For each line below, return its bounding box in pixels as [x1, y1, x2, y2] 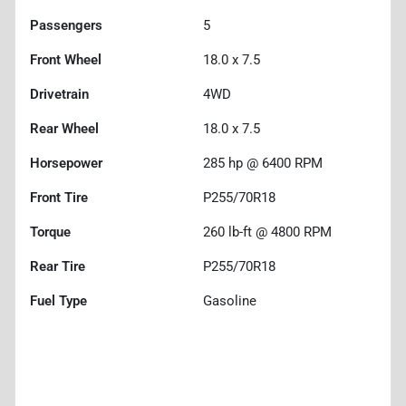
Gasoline [203, 292, 256, 309]
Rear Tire [30, 257, 85, 275]
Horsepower [30, 154, 102, 171]
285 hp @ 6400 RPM [203, 154, 323, 171]
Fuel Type [30, 292, 87, 309]
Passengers [30, 16, 102, 34]
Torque [30, 223, 71, 240]
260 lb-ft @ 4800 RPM [203, 223, 332, 240]
